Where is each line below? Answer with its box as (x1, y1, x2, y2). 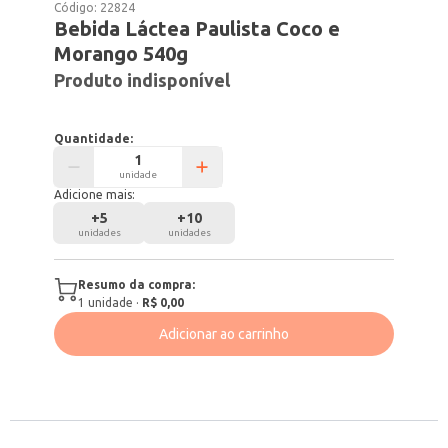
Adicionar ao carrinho (159, 326, 289, 342)
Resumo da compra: (78, 278, 196, 291)
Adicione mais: (54, 188, 136, 201)
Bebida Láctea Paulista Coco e (54, 17, 341, 40)
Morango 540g (54, 42, 189, 65)
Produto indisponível (54, 70, 231, 90)
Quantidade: (54, 132, 134, 145)
